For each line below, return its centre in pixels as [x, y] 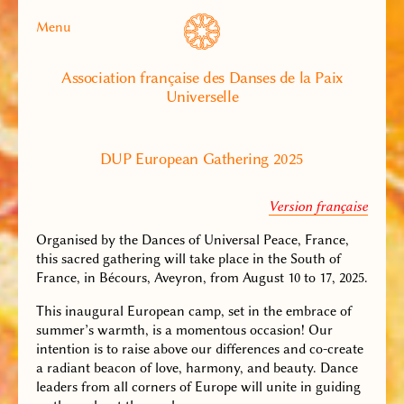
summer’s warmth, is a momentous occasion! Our [184, 330]
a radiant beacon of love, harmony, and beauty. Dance [197, 368]
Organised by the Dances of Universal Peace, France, [193, 240]
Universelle [202, 97]
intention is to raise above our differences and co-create [200, 349]
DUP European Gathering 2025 [202, 159]
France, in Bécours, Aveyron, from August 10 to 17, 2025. [202, 278]
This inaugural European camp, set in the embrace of [194, 311]
